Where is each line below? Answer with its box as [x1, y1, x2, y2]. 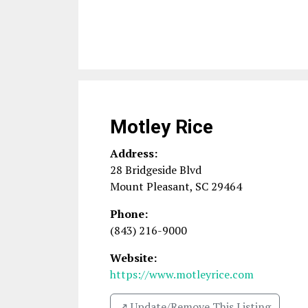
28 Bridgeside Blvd [110, 162, 201, 177]
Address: [110, 146, 157, 161]
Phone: [110, 206, 148, 221]
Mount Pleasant [110, 179, 190, 194]
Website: [110, 250, 157, 265]
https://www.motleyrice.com [110, 267, 254, 282]
